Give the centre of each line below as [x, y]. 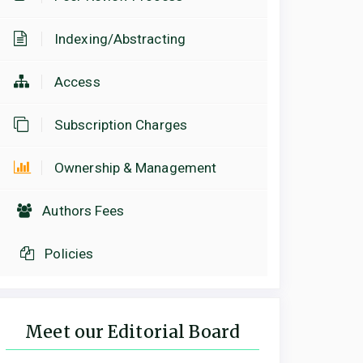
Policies [69, 254]
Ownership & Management [136, 168]
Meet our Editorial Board [132, 332]
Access [77, 82]
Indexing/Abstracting [120, 39]
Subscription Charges [121, 125]
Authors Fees [83, 211]
